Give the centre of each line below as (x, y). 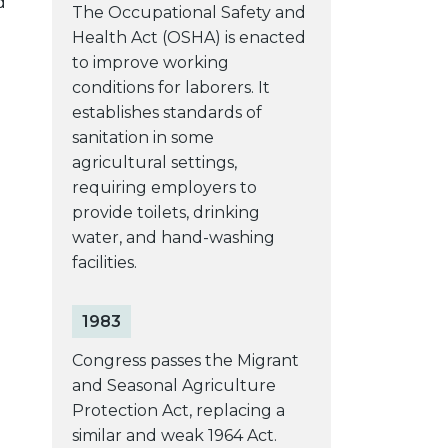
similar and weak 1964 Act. (174, 435)
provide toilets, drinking (165, 212)
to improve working (150, 62)
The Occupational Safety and (188, 12)
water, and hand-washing (173, 237)
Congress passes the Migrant (185, 360)
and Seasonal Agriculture (173, 385)
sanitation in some (142, 137)
